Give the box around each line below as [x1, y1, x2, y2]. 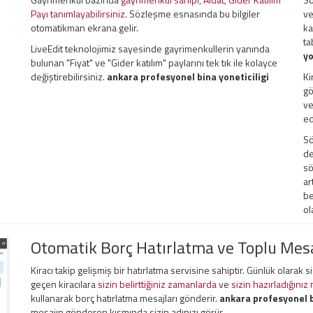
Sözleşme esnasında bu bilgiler [127, 6, 260, 21]
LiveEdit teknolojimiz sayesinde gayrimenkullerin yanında [31, 41, 270, 56]
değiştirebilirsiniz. [31, 69, 107, 84]
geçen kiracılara [31, 277, 98, 291]
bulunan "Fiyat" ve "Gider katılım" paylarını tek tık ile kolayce [31, 55, 277, 70]
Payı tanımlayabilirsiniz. [31, 6, 127, 21]
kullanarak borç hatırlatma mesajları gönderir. [31, 291, 219, 305]
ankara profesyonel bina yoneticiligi [107, 69, 269, 84]
